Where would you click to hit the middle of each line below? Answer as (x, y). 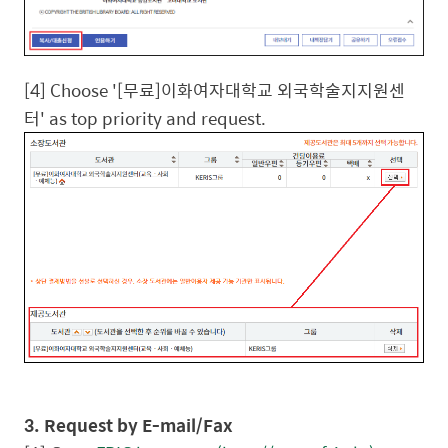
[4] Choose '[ (73, 89)
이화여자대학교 (217, 89)
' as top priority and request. (153, 117)
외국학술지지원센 (341, 89)
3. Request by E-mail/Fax (128, 424)
